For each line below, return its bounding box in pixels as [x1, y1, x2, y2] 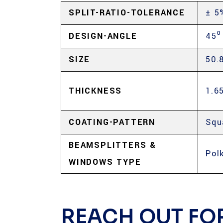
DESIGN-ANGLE [69, 30, 137, 42]
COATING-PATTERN [69, 116, 155, 128]
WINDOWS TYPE [69, 156, 141, 168]
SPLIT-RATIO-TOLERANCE [69, 7, 185, 18]
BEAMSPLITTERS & [69, 139, 157, 151]
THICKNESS [69, 85, 122, 97]
